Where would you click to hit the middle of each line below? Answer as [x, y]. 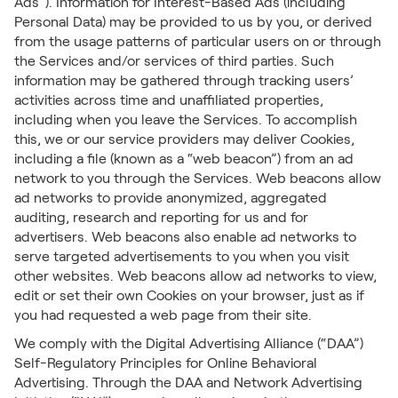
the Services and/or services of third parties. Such [174, 61]
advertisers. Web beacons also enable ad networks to [185, 237]
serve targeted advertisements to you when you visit [182, 256]
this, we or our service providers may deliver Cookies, [184, 139]
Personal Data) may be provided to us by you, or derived [193, 22]
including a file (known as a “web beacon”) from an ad [184, 159]
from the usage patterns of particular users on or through [198, 41]
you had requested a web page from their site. [163, 315]
